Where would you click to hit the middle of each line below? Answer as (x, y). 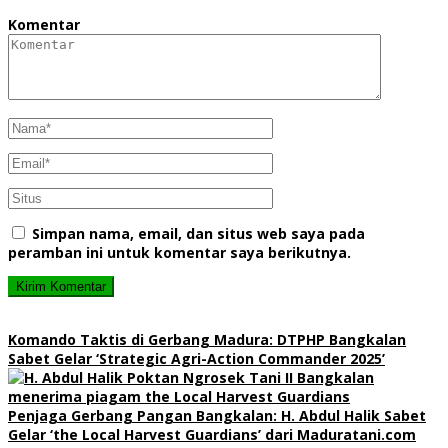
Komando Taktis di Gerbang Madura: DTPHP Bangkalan (207, 339)
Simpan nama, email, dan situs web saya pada (198, 233)
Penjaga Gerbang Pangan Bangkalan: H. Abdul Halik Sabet (217, 415)
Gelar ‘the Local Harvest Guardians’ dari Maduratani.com (212, 434)
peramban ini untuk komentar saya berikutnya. (179, 252)
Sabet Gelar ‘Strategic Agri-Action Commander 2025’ (196, 358)
